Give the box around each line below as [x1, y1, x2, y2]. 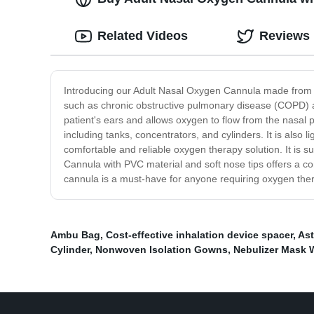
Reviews [259, 29, 310, 43]
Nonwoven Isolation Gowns [95, 244, 228, 256]
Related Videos [97, 29, 188, 43]
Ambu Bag [50, 229, 100, 241]
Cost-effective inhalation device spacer [106, 229, 293, 241]
